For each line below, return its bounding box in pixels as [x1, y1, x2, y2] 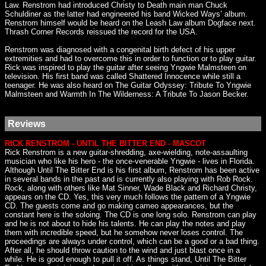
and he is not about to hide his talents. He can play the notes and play [5, 219, 246, 228]
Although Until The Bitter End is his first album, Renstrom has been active [5, 166, 259, 175]
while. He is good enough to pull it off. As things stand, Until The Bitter [5, 255, 246, 264]
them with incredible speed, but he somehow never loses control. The [5, 228, 243, 237]
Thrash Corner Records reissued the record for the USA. [5, 27, 198, 36]
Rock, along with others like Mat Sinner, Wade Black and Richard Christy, [5, 183, 257, 192]
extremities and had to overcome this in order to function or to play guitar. [5, 54, 256, 63]
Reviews [8, 118, 46, 129]
